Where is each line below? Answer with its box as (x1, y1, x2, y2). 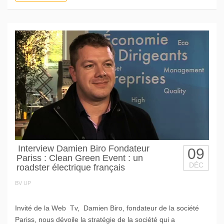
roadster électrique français (16, 162, 125, 172)
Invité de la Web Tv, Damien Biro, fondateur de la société (15, 203, 199, 212)
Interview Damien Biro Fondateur (18, 143, 149, 153)
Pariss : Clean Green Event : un (16, 152, 143, 163)
